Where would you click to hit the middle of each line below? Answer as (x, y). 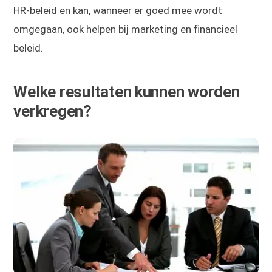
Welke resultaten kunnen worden (127, 92)
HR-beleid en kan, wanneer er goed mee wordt (118, 11)
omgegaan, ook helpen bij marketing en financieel (126, 29)
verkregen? (53, 111)
